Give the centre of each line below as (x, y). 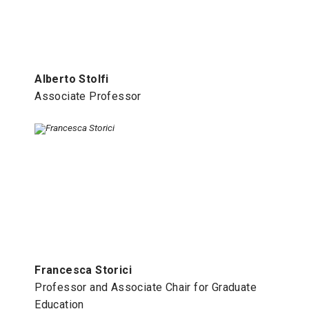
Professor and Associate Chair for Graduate (146, 288)
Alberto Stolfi (72, 79)
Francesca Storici (83, 270)
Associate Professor (88, 96)
